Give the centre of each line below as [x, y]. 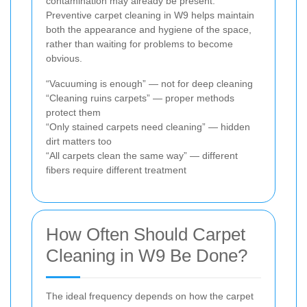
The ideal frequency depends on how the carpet [150, 296]
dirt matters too [79, 141]
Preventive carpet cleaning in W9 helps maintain [150, 15]
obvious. [64, 58]
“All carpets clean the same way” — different [142, 155]
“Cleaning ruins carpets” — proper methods [140, 98]
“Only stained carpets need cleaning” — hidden [148, 126]
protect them [73, 112]
